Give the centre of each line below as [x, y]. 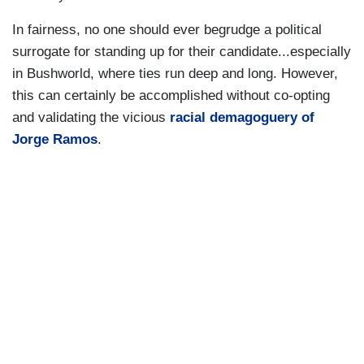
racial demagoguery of [242, 117]
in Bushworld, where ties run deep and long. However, [175, 73]
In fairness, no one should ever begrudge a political [167, 29]
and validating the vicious [91, 117]
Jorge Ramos [55, 139]
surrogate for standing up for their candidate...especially [182, 51]
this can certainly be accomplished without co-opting [171, 95]
